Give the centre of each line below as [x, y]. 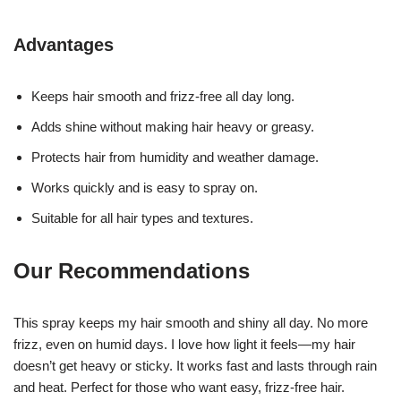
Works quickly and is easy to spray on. [145, 187]
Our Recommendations [132, 270]
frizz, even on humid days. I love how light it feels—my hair [184, 344]
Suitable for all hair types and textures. [142, 218]
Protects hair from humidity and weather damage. [175, 157]
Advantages [64, 44]
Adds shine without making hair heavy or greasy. [173, 126]
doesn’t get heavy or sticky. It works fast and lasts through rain [195, 365]
